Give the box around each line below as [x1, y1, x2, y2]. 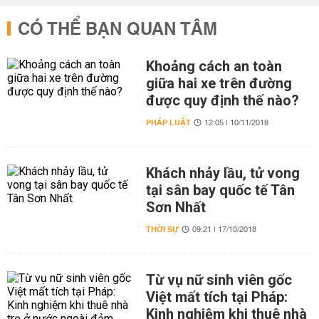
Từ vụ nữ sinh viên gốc [145, 271, 292, 288]
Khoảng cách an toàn [145, 58, 282, 75]
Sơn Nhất [145, 199, 206, 216]
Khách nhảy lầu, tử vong [145, 164, 300, 182]
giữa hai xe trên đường [145, 75, 292, 92]
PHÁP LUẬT [145, 115, 191, 130]
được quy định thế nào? [145, 92, 299, 109]
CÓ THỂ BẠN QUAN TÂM [18, 14, 217, 46]
